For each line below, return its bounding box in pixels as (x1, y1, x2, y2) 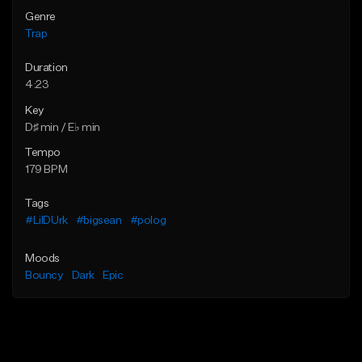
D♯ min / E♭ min (25, 121, 100, 133)
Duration (25, 61, 68, 74)
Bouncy (25, 269, 64, 281)
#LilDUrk (25, 214, 68, 226)
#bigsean (75, 214, 122, 226)
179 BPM (25, 163, 68, 175)
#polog (129, 214, 166, 226)
